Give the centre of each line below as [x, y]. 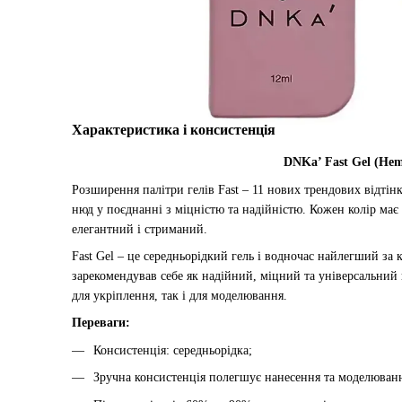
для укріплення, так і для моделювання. [179, 296]
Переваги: [101, 323]
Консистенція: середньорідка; [173, 350]
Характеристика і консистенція [174, 130]
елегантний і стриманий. [140, 229]
